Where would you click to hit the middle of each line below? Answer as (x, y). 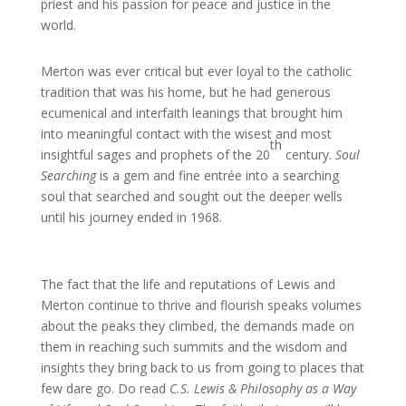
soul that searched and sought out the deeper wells (191, 196)
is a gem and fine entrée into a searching (217, 175)
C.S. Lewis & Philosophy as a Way (262, 388)
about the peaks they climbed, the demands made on (197, 326)
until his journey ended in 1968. (131, 217)
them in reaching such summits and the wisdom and (193, 347)
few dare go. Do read (105, 388)
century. (308, 155)
